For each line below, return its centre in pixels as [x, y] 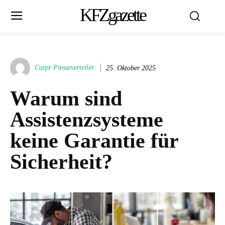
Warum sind [66, 98]
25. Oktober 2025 [131, 68]
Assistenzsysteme [87, 120]
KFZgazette [112, 15]
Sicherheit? [61, 162]
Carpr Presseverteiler [64, 68]
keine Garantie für [94, 141]
